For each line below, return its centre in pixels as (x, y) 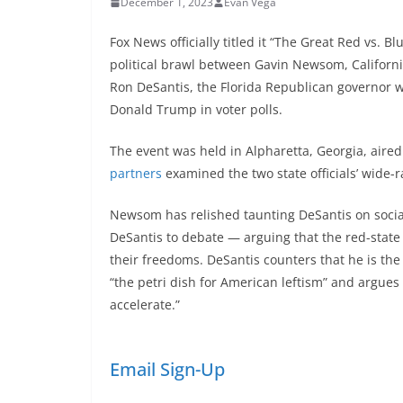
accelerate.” (145, 305)
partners (136, 174)
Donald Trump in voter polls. (196, 110)
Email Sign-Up (167, 370)
